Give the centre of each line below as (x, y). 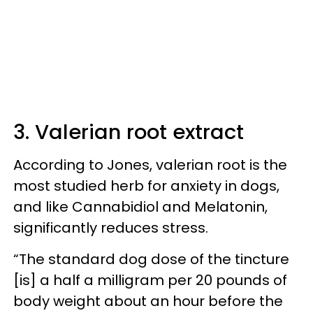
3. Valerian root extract (129, 132)
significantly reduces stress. (111, 228)
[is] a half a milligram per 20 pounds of (150, 280)
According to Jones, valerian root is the (150, 165)
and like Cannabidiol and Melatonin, (140, 207)
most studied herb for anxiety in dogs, (146, 186)
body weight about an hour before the (148, 301)
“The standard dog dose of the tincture (151, 259)
